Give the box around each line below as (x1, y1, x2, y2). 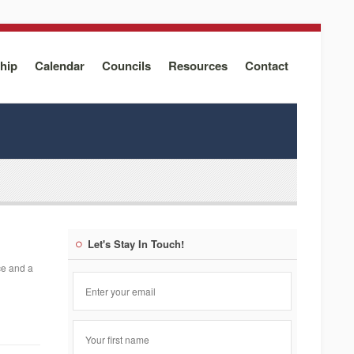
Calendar (35, 57, 85, 75)
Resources (168, 57, 228, 75)
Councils (102, 57, 151, 75)
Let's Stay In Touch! (88, 236, 184, 251)
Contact (245, 57, 288, 75)
